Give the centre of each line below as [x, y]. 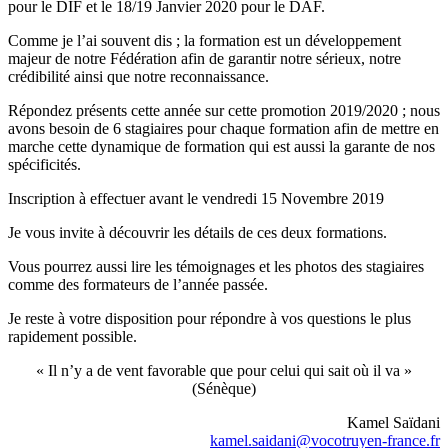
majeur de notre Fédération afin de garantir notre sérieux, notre [204, 58]
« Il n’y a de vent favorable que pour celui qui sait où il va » [224, 370]
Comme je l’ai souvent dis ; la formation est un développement [204, 40]
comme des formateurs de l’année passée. [138, 284]
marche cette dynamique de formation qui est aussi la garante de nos [221, 146]
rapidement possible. [72, 336]
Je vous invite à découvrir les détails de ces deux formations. [197, 232]
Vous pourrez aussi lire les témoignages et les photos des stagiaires [216, 266]
